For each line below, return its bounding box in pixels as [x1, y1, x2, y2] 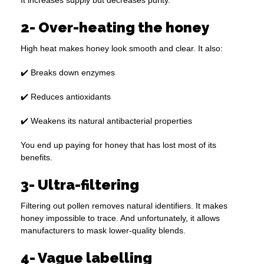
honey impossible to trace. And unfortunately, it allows [21, 213, 220, 223]
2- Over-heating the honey [21, 19, 209, 37]
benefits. [21, 153, 52, 163]
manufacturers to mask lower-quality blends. [21, 226, 186, 236]
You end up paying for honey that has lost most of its [21, 140, 216, 150]
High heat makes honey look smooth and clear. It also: [21, 44, 223, 54]
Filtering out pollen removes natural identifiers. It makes [21, 201, 227, 211]
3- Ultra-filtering [21, 176, 139, 194]
